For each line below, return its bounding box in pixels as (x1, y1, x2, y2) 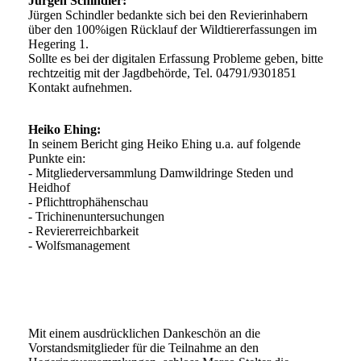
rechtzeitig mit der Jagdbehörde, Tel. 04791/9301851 (28, 66, 297, 81)
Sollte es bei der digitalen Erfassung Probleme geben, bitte (28, 52, 323, 66)
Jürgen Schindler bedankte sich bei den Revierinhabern (28, 8, 308, 23)
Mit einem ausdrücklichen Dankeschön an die (28, 326, 260, 341)
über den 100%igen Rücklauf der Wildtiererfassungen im (28, 23, 317, 37)
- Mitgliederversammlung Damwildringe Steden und (28, 166, 293, 180)
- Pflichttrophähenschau (28, 195, 148, 210)
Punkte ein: (28, 151, 85, 166)
